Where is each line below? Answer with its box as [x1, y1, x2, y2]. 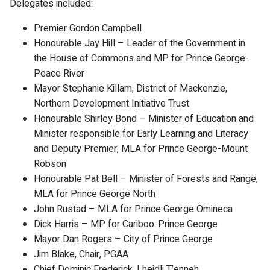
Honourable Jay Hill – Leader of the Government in [34, 36, 245, 51]
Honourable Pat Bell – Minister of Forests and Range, [34, 172, 258, 186]
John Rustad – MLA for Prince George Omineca [34, 202, 233, 216]
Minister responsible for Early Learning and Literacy [34, 127, 248, 141]
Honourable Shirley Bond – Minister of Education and [34, 111, 254, 126]
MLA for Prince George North [34, 187, 155, 201]
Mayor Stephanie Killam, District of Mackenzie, [34, 81, 227, 96]
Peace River [34, 66, 84, 81]
